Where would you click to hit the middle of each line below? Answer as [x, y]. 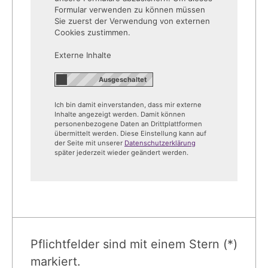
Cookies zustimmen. [92, 32]
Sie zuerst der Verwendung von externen [132, 21]
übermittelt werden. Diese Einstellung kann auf [130, 133]
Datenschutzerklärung [160, 143]
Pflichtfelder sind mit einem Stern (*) [134, 244]
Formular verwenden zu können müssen [130, 9]
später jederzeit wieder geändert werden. [121, 152]
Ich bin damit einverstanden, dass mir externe [128, 104]
